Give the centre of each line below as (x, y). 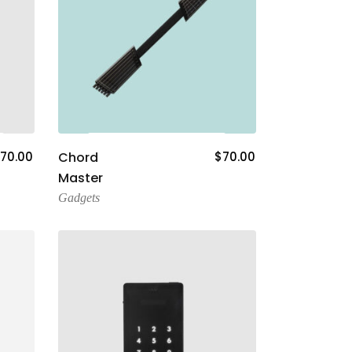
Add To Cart (157, 153)
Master (80, 178)
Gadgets (79, 197)
